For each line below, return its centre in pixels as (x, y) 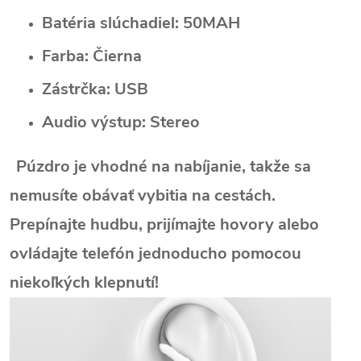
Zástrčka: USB (95, 89)
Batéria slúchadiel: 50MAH (141, 23)
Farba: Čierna (92, 56)
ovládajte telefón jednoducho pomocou (156, 253)
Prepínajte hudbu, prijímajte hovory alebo (164, 224)
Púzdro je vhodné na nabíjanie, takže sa (164, 166)
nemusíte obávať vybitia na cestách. (143, 195)
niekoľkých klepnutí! (84, 282)
